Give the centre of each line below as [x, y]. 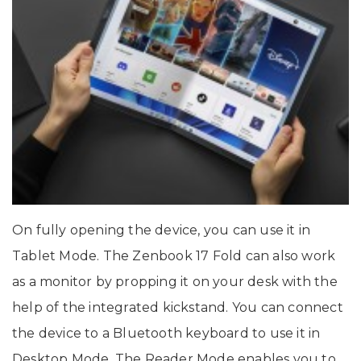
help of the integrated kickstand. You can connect [178, 307]
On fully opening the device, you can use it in [162, 230]
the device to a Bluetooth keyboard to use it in [166, 333]
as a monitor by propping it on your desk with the [175, 281]
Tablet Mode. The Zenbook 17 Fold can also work [174, 255]
